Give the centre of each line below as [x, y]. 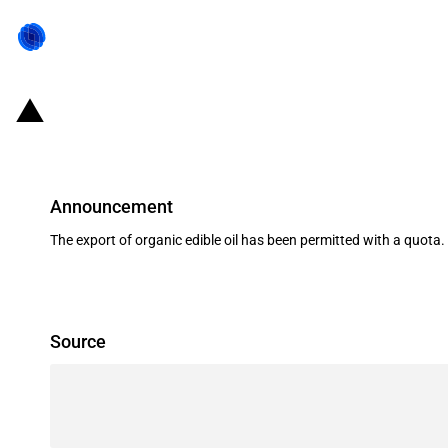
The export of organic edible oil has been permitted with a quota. [247, 240]
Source [78, 341]
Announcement [111, 206]
